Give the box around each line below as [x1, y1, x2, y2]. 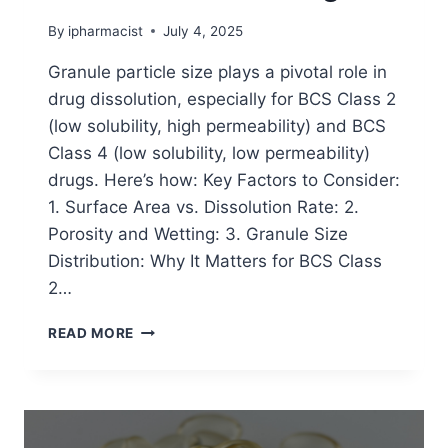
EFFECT [133, 319, 189, 336]
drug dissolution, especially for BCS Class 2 [48, 88, 396, 109]
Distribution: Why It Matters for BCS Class [48, 250, 382, 271]
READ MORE [48, 324, 135, 341]
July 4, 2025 [163, 22, 244, 39]
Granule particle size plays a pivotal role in [48, 61, 387, 82]
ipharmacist [68, 22, 144, 39]
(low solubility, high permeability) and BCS [48, 115, 386, 136]
